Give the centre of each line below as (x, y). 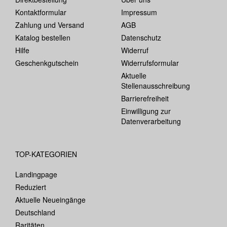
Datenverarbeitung (151, 121)
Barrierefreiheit (145, 98)
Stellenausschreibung (156, 85)
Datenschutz (141, 37)
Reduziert (31, 187)
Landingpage (36, 174)
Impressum (139, 12)
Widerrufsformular (150, 63)
